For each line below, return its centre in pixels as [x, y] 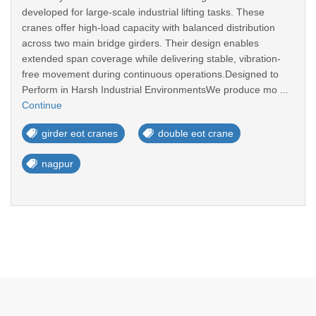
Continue [42, 105]
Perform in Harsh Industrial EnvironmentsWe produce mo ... [155, 90]
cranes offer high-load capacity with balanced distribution [148, 28]
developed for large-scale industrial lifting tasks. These [143, 12]
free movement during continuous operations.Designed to [150, 74]
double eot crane [196, 133]
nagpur [57, 164]
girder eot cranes [80, 133]
